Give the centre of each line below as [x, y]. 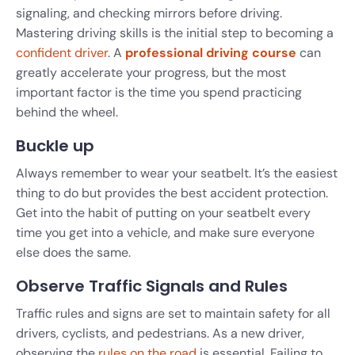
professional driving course [211, 52]
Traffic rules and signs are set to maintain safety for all [173, 313]
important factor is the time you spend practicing [159, 92]
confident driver [62, 52]
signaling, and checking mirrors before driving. [149, 13]
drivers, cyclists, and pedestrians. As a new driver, [160, 333]
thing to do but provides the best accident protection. [172, 193]
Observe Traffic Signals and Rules [152, 286]
